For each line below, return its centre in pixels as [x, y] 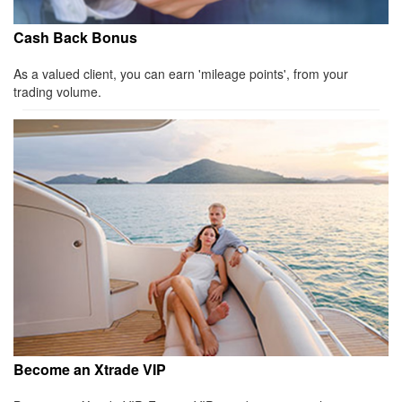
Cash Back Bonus [75, 38]
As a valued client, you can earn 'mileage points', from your [181, 74]
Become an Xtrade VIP [90, 370]
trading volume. [57, 92]
